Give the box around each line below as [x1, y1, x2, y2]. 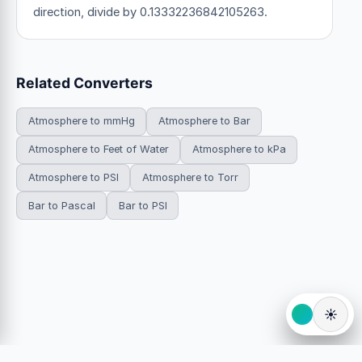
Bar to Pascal [27, 199, 95, 212]
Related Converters [16, 74, 153, 91]
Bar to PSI [118, 199, 167, 212]
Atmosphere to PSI [27, 170, 119, 183]
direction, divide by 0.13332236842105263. [33, 4, 267, 19]
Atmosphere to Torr [141, 170, 238, 183]
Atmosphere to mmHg [27, 115, 135, 128]
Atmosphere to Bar [158, 115, 250, 128]
